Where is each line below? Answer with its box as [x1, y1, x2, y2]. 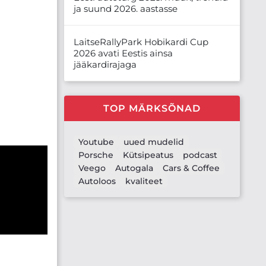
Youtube [78, 136, 114, 147]
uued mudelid [123, 136, 184, 147]
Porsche [78, 149, 113, 160]
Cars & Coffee [163, 162, 220, 173]
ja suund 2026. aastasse [74, 2, 178, 14]
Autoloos [78, 175, 116, 186]
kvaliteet [125, 175, 163, 186]
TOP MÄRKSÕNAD [103, 102, 201, 114]
